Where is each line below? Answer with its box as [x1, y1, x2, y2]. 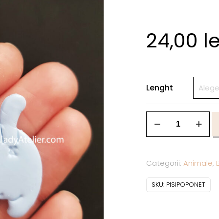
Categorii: [146, 158, 183, 169]
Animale [183, 158, 213, 169]
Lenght [146, 82, 173, 93]
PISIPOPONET [166, 180, 205, 190]
